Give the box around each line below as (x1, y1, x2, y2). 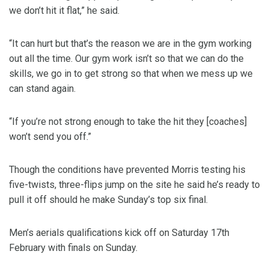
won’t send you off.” (9, 131, 91, 143)
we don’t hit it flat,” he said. (9, 5, 119, 17)
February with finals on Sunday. (9, 242, 138, 254)
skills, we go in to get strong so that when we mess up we (9, 68, 253, 80)
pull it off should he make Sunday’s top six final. (9, 194, 208, 206)
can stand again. (9, 83, 76, 95)
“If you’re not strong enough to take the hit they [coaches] (9, 116, 247, 128)
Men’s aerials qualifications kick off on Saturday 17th (9, 227, 229, 239)
